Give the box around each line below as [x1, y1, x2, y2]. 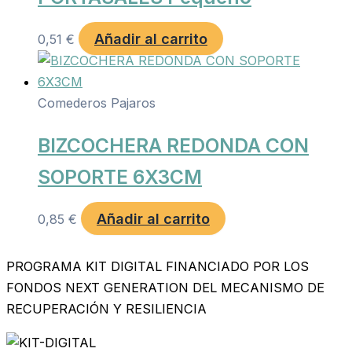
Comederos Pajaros [38, 94, 156, 111]
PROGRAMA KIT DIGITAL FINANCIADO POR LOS [6, 258, 309, 274]
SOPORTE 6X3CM [38, 165, 202, 189]
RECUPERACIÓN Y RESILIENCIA [6, 300, 207, 317]
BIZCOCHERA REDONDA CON [38, 134, 309, 158]
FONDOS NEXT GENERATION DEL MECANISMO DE [6, 279, 324, 295]
